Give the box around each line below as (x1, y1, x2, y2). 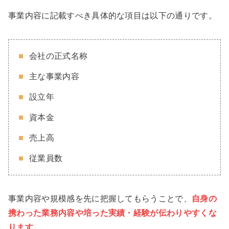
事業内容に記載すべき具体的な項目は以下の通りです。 (8, 11, 217, 20)
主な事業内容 (29, 72, 79, 81)
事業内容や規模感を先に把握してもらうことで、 (8, 194, 192, 203)
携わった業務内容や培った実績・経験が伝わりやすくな (8, 208, 217, 217)
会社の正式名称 (29, 51, 88, 60)
